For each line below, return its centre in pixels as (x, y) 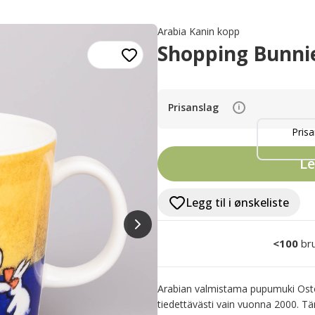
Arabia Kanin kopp (199, 31)
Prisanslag (193, 107)
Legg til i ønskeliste (237, 202)
